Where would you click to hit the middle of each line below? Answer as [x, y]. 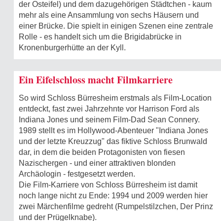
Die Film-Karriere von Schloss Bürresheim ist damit [108, 184]
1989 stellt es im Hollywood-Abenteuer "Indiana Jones [113, 130]
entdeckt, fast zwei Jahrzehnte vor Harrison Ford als [109, 109]
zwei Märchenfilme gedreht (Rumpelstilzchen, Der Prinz [116, 206]
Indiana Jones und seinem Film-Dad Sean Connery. [109, 119]
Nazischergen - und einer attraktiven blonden [97, 163]
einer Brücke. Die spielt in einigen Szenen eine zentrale [116, 26]
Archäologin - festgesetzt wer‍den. [77, 174]
